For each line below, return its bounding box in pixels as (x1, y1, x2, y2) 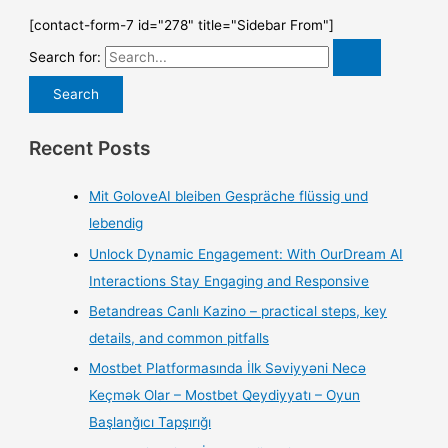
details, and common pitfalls (89, 330, 270, 347)
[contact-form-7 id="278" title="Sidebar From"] (29, 17, 335, 34)
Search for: (29, 49, 102, 66)
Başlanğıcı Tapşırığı (89, 414, 212, 431)
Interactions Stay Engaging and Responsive (89, 272, 370, 289)
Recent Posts (29, 136, 152, 161)
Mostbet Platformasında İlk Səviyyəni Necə (89, 360, 367, 377)
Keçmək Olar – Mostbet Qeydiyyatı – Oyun (89, 387, 361, 404)
